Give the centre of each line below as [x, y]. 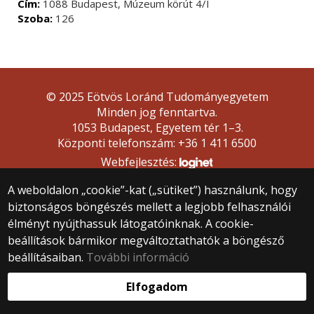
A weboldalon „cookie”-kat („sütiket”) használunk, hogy [153, 190]
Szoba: [35, 19]
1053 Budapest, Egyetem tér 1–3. [157, 128]
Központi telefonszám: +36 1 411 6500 [157, 143]
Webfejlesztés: [140, 162]
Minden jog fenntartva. [157, 112]
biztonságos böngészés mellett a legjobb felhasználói [150, 207]
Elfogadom [157, 287]
